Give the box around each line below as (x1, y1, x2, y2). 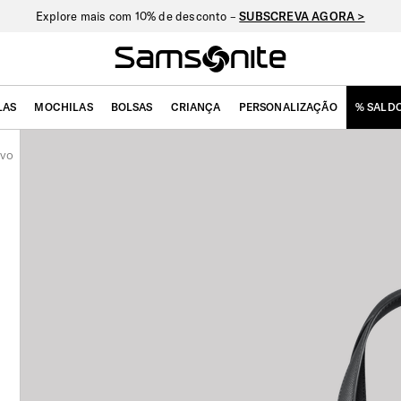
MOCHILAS (34, 100, 93, 114)
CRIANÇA (170, 100, 221, 114)
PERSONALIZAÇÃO (238, 100, 337, 114)
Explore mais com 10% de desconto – (36, 9, 240, 23)
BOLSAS (110, 100, 153, 114)
